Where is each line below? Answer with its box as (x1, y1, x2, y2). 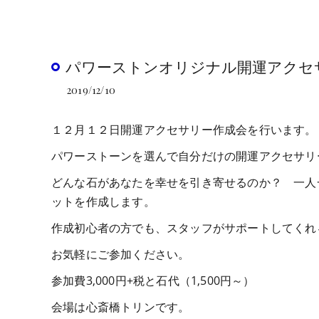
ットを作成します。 (51, 194, 155, 209)
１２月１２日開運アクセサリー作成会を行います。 (51, 122, 317, 137)
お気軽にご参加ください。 (51, 246, 190, 262)
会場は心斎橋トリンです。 (51, 299, 190, 315)
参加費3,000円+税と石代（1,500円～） (51, 273, 255, 288)
